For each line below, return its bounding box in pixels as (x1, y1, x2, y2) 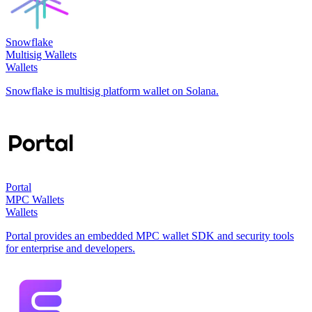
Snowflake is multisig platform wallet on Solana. (6, 84, 219, 97)
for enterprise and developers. (6, 242, 135, 254)
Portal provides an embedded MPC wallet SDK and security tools (6, 229, 294, 242)
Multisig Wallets (6, 48, 77, 61)
